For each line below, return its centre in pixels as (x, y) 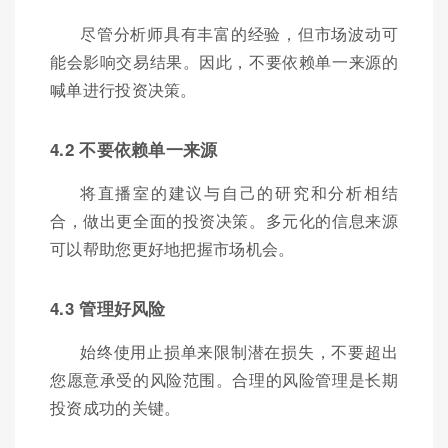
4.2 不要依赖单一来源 (134, 149)
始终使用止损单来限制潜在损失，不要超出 (239, 352)
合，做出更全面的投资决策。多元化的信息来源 (224, 221)
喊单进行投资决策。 (123, 90)
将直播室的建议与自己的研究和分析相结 (239, 193)
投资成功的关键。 (115, 408)
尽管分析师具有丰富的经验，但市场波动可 (239, 34)
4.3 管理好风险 (108, 308)
